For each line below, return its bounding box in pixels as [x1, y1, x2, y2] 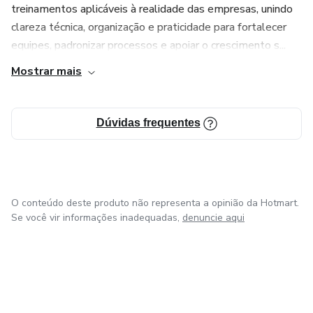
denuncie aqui [182, 211, 245, 224]
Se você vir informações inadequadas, [11, 211, 180, 224]
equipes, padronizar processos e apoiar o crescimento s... [11, 38, 286, 53]
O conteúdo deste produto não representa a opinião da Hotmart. [11, 196, 299, 210]
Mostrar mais [11, 64, 82, 79]
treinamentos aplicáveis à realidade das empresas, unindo [11, 1, 293, 17]
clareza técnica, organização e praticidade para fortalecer [11, 20, 286, 35]
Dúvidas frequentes [96, 117, 201, 129]
